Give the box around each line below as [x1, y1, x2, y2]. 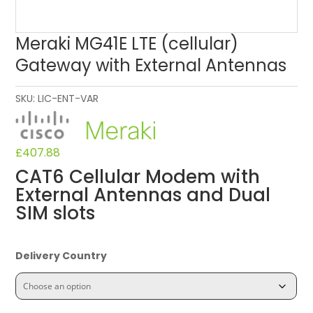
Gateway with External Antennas [15, 53, 287, 77]
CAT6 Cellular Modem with [15, 163, 261, 189]
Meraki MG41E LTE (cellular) [15, 31, 239, 55]
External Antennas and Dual [15, 182, 271, 208]
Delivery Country [15, 248, 108, 263]
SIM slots [15, 200, 96, 226]
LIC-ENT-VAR [38, 91, 99, 105]
